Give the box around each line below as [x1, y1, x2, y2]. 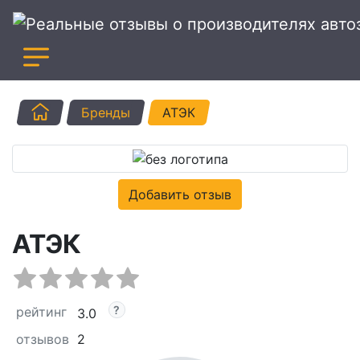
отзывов [15, 331, 69, 348]
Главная [48, 103, 99, 120]
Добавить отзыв [129, 186, 231, 203]
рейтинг [15, 304, 67, 321]
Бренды [81, 104, 130, 121]
